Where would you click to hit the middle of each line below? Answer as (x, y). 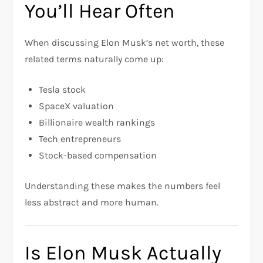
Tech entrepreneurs (80, 139)
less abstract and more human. (92, 202)
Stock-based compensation (98, 155)
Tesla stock (63, 90)
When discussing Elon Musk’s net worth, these (125, 43)
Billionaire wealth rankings (97, 122)
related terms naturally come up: (95, 59)
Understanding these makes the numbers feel (123, 186)
